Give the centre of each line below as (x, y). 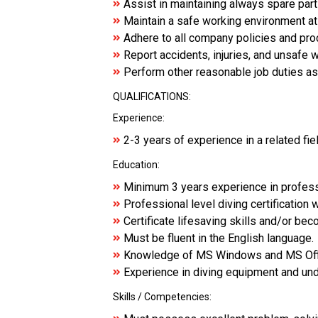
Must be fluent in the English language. (219, 238)
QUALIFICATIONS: (152, 97)
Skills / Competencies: (165, 297)
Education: (138, 165)
